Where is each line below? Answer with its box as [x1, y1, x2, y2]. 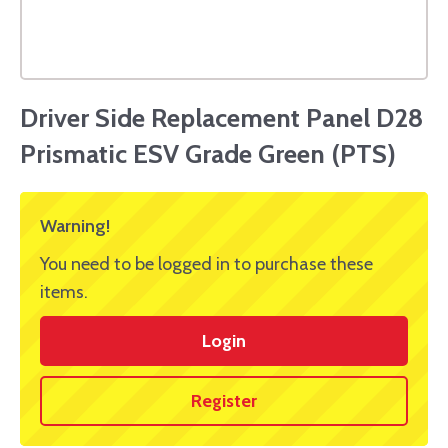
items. [40, 281, 88, 304]
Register [191, 390, 257, 413]
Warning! [40, 215, 110, 238]
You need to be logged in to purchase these [40, 253, 373, 276]
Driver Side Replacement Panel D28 [20, 102, 423, 135]
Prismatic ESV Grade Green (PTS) [20, 138, 396, 171]
